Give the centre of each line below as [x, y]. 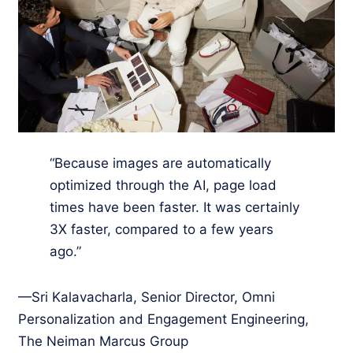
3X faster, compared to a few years [162, 229]
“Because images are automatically [160, 163]
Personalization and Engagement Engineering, [163, 319]
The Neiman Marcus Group [103, 341]
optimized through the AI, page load [163, 185]
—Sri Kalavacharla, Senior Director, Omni [147, 297]
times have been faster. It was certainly [175, 207]
